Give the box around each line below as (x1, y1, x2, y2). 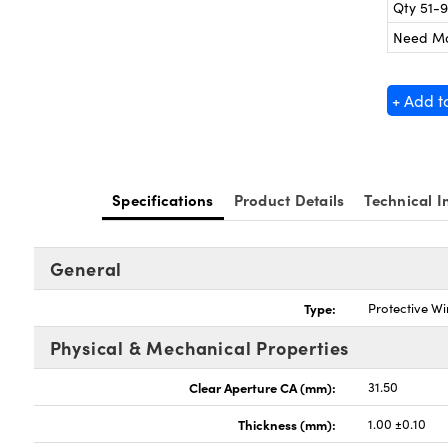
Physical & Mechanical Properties (49, 335, 350, 360)
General (49, 256, 123, 281)
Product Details (233, 189, 345, 210)
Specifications (112, 189, 214, 210)
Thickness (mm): (238, 415, 337, 433)
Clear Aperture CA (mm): (189, 378, 337, 396)
